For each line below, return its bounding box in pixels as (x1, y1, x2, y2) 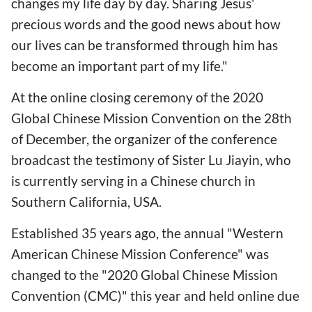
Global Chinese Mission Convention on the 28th (11, 109, 292, 126)
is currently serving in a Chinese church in (11, 172, 256, 189)
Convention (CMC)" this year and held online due (11, 288, 299, 304)
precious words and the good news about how (11, 15, 281, 32)
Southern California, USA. (11, 193, 162, 210)
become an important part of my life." (11, 57, 228, 74)
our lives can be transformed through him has (11, 36, 278, 53)
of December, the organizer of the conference (11, 130, 277, 147)
